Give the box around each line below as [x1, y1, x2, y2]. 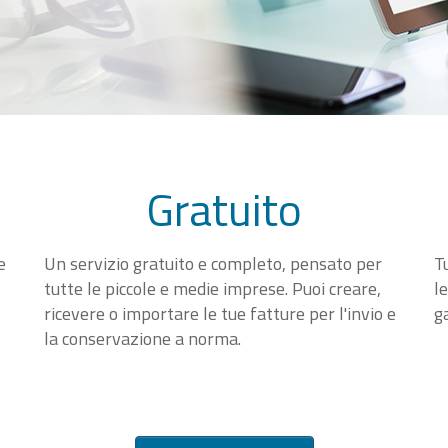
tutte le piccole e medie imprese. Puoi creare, [44, 275, 381, 302]
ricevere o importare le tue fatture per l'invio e [44, 300, 396, 327]
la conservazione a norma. [44, 325, 241, 352]
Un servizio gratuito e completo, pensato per [44, 250, 382, 277]
